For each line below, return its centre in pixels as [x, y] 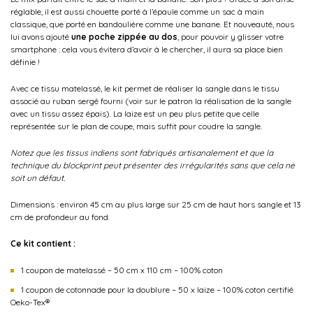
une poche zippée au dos [124, 36]
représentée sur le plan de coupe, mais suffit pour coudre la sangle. [136, 126]
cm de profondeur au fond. [60, 217]
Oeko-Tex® [30, 302]
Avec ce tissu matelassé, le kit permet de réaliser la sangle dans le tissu [145, 88]
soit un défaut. [38, 177]
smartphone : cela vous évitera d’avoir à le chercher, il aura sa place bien [147, 49]
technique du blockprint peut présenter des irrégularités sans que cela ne [153, 165]
